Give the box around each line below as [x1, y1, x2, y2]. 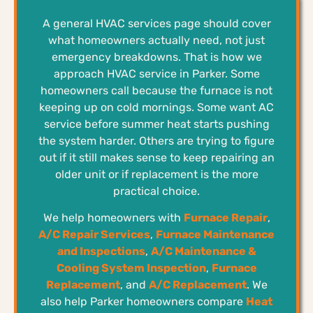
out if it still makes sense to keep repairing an [38, 150, 275, 164]
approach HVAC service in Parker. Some [53, 66, 260, 80]
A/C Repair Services [38, 227, 150, 241]
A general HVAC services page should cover [42, 16, 271, 30]
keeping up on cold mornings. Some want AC [39, 100, 274, 114]
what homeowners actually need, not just [48, 33, 265, 47]
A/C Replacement [148, 277, 247, 291]
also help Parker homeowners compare [41, 294, 246, 308]
